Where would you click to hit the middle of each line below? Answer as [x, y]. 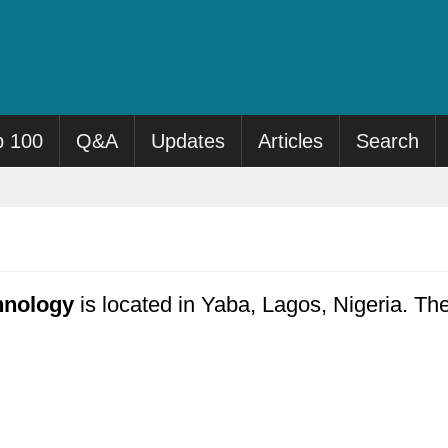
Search [388, 141]
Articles [291, 141]
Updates [188, 141]
